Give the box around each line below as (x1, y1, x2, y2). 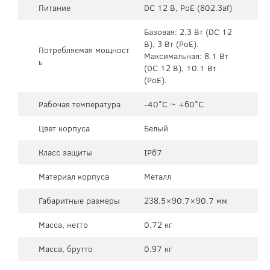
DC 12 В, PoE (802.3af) (144, 1, 232, 14)
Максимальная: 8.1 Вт (144, 49, 228, 62)
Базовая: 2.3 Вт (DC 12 (144, 25, 232, 38)
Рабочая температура (39, 98, 121, 110)
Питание (39, 1, 71, 14)
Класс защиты (39, 146, 92, 159)
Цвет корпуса (39, 122, 90, 134)
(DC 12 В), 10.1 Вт (144, 61, 216, 74)
